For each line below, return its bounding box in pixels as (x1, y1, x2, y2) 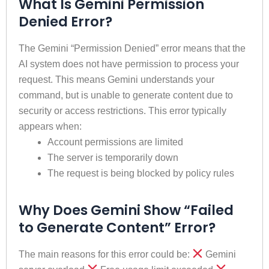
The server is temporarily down (47, 152, 178, 163)
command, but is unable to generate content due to (19, 89, 233, 100)
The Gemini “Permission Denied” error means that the (19, 43, 246, 53)
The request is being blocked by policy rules (47, 168, 234, 178)
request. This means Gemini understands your (19, 74, 214, 85)
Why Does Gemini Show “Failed (19, 200, 234, 220)
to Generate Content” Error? (19, 217, 216, 237)
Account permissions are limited (47, 136, 183, 147)
